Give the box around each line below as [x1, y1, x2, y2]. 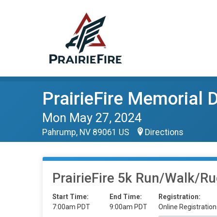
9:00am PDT [109, 203, 147, 211]
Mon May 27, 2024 [42, 110, 141, 125]
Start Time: [52, 193, 89, 201]
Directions [145, 127, 184, 137]
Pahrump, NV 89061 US [42, 127, 131, 137]
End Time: [109, 193, 142, 201]
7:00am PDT [52, 203, 90, 211]
